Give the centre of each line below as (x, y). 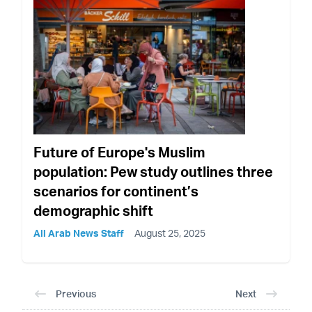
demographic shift (93, 211)
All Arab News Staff (79, 233)
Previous (76, 294)
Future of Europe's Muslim (119, 153)
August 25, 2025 (170, 233)
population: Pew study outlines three (153, 172)
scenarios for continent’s (116, 192)
